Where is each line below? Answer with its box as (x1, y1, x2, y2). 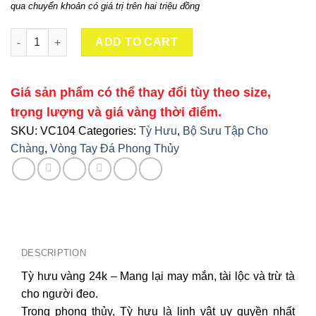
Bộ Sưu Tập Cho (183, 125, 268, 138)
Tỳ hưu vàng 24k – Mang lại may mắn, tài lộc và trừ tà (21, 270, 295, 283)
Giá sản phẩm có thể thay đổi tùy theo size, (11, 85, 271, 100)
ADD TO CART (95, 36, 178, 49)
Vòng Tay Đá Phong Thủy (50, 142, 179, 155)
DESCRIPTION (21, 248, 86, 259)
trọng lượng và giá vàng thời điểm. (11, 105, 221, 120)
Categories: (78, 125, 139, 138)
